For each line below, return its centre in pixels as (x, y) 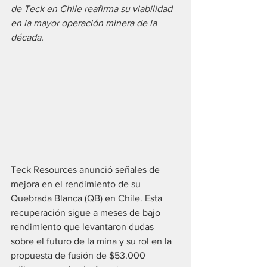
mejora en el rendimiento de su (77, 184)
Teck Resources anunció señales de (86, 170)
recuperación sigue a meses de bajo (87, 213)
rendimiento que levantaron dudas (83, 227)
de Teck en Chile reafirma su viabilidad (93, 9)
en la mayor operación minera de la (85, 23)
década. (27, 37)
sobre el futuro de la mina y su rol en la (92, 241)
